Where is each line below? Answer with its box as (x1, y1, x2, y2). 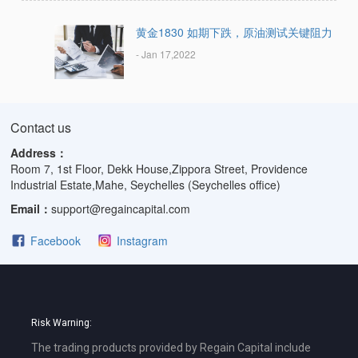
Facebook (30, 232, 82, 249)
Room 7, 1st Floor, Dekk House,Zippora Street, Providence (10, 160, 308, 177)
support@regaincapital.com (51, 200, 191, 217)
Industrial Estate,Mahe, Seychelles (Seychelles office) (10, 176, 281, 193)
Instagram (117, 232, 169, 249)
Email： (10, 200, 52, 217)
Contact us (10, 117, 72, 137)
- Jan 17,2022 (135, 46, 196, 61)
